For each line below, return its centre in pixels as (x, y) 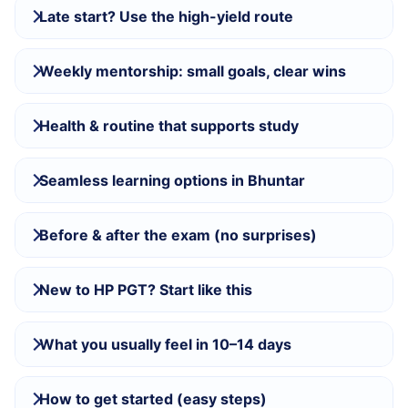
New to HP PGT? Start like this (146, 289)
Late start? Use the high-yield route (166, 16)
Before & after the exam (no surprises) (178, 235)
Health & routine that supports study (169, 125)
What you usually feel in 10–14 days (165, 344)
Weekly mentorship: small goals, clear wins (193, 71)
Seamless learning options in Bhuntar (172, 180)
